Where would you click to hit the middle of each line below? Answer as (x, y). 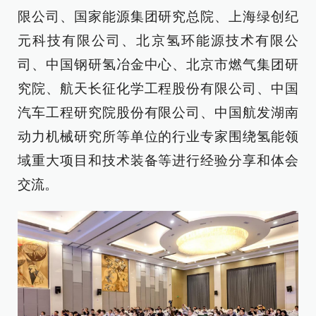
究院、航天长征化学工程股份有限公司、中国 (158, 88)
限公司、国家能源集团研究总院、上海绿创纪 (158, 16)
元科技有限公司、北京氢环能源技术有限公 (158, 40)
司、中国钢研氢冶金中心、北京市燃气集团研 (158, 64)
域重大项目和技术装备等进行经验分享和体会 (158, 160)
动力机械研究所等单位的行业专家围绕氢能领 (158, 136)
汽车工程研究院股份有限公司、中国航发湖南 (158, 112)
